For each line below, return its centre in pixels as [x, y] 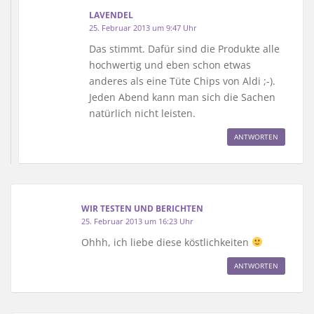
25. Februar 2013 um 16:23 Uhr [137, 221]
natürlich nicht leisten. [142, 113]
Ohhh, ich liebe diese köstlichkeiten [166, 242]
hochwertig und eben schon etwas [170, 64]
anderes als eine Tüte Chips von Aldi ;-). [182, 81]
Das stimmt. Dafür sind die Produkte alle [184, 48]
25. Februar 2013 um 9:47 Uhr [143, 27]
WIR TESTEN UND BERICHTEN [142, 208]
